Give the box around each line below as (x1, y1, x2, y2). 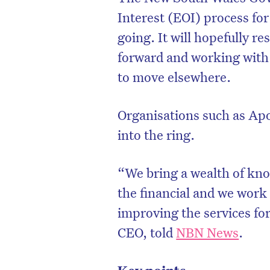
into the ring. (118, 125, 195, 143)
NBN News (176, 223, 239, 240)
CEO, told (118, 223, 177, 240)
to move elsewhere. (118, 67, 234, 85)
